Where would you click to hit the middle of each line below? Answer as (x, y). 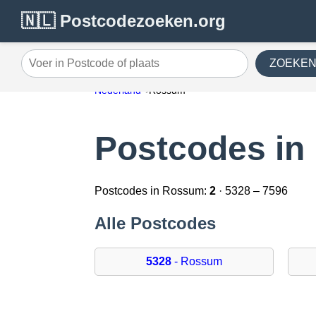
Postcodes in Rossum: (152, 191)
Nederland (118, 90)
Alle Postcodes (156, 224)
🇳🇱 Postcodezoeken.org (123, 21)
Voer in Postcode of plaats (86, 68)
